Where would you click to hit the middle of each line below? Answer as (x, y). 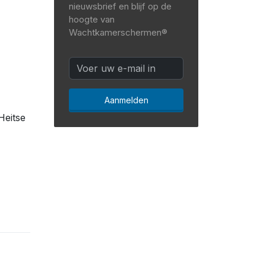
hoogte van (92, 19)
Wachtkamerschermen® (118, 32)
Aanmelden (126, 100)
